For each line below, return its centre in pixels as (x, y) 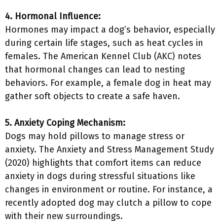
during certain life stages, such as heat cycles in (104, 43)
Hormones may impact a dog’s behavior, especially (110, 30)
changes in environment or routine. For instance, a (109, 189)
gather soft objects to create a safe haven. (92, 96)
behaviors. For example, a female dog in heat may (108, 83)
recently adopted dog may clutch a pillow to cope (108, 203)
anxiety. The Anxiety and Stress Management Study (110, 149)
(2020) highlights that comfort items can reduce (103, 163)
